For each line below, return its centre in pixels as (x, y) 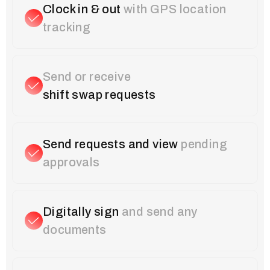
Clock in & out (82, 9)
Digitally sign (81, 212)
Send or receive (88, 77)
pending (203, 144)
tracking (67, 27)
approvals (71, 162)
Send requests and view (111, 144)
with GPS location (174, 9)
